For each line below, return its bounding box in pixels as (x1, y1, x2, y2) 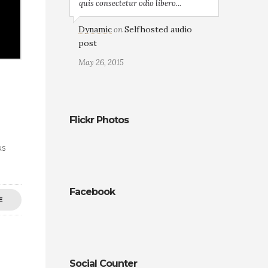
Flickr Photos (69, 114, 129, 126)
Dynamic (78, 24, 112, 35)
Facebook (69, 186, 115, 197)
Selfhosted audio (124, 24, 192, 35)
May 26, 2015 (78, 57, 124, 68)
